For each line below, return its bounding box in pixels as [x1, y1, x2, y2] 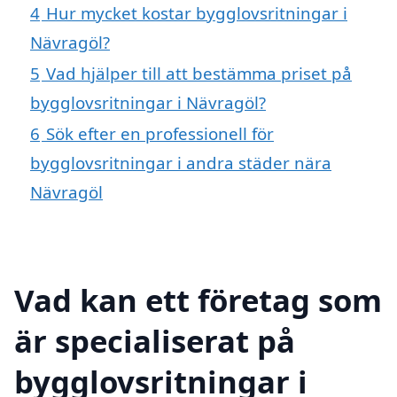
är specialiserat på [14, 320, 295, 362]
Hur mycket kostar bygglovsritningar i [46, 2, 347, 25]
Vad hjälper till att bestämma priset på [46, 62, 352, 85]
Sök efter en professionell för [46, 122, 274, 145]
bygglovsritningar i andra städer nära [30, 152, 331, 175]
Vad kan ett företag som [14, 279, 382, 322]
